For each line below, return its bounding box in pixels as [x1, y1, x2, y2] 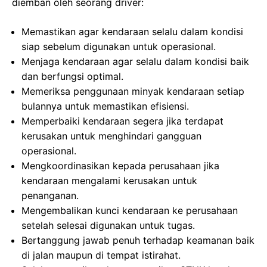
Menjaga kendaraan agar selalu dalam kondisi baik [21, 55, 249, 67]
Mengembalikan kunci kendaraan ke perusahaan [21, 204, 238, 216]
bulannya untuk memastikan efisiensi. [21, 100, 189, 112]
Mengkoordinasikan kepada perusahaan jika [21, 160, 219, 172]
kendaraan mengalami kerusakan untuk [21, 175, 197, 187]
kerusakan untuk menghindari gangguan [21, 130, 201, 142]
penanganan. [21, 190, 79, 201]
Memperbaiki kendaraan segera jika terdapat [21, 115, 223, 127]
